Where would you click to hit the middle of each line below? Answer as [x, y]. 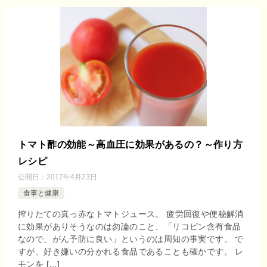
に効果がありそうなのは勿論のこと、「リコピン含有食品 [130, 226]
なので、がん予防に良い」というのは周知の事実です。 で [131, 239]
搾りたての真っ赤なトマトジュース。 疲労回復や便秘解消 [131, 214]
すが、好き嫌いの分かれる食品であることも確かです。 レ [131, 251]
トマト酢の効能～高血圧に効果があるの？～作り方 [131, 144]
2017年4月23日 [72, 177]
